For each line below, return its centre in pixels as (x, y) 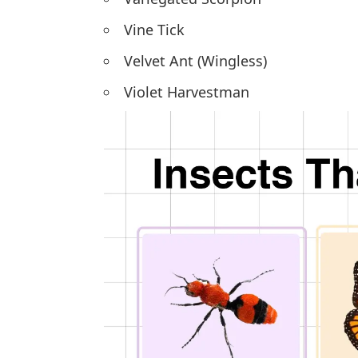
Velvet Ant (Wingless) (195, 61)
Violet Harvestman (187, 92)
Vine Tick (154, 30)
